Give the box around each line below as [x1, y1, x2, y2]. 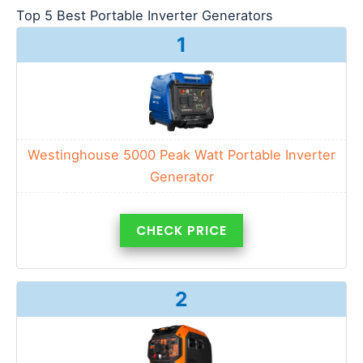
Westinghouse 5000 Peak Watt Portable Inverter [28, 146, 335, 163]
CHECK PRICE [136, 221, 227, 239]
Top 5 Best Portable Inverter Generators [16, 6, 273, 23]
